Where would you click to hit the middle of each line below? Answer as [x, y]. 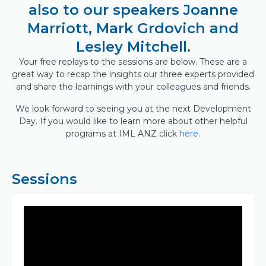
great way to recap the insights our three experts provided [133, 74]
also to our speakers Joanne [133, 10]
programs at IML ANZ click [123, 134]
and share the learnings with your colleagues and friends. [133, 87]
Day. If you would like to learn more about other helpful [133, 121]
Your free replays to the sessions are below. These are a [133, 62]
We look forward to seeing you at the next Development [133, 109]
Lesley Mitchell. [133, 47]
